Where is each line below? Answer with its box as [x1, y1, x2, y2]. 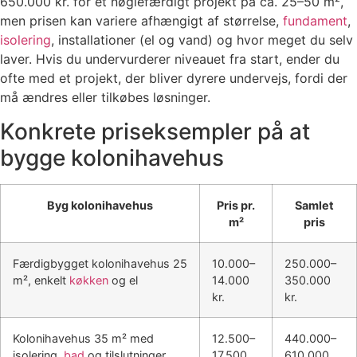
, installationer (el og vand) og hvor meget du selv [51, 32, 353, 49]
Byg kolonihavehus [47, 198, 153, 212]
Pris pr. [217, 198, 255, 212]
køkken [69, 273, 108, 287]
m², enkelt [13, 273, 69, 287]
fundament [283, 13, 347, 29]
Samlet [295, 198, 334, 212]
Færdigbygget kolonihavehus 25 [13, 256, 187, 270]
